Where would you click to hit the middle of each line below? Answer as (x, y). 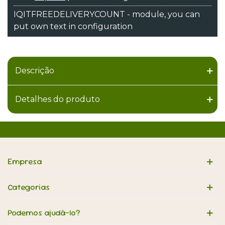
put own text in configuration (73, 26)
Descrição (35, 70)
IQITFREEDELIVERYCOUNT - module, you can (107, 14)
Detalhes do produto (58, 99)
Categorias (29, 187)
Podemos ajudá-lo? (44, 212)
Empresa (25, 161)
